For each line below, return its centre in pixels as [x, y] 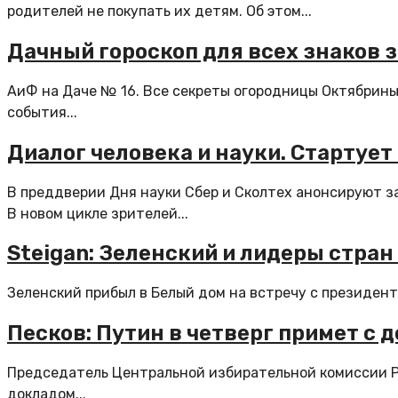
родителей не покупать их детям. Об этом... [159, 11]
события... [42, 112]
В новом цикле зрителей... [98, 213]
